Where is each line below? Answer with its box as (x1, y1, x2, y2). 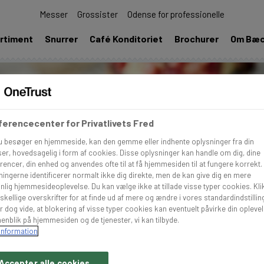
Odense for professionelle (127, 9, 225, 19)
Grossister (77, 9, 118, 19)
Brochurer (174, 33, 219, 44)
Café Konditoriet (90, 33, 163, 44)
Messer (39, 9, 68, 19)
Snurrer (45, 33, 78, 44)
